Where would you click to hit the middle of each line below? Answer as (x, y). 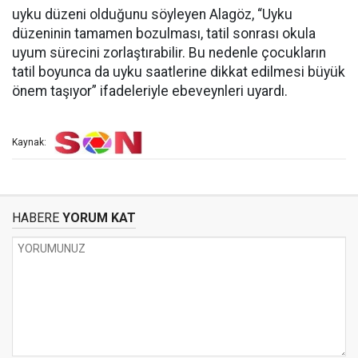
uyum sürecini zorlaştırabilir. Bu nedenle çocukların (169, 53)
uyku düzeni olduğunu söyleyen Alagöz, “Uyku (152, 14)
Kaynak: (29, 143)
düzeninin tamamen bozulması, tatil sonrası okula (164, 34)
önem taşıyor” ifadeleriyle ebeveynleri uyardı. (150, 91)
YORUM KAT (97, 218)
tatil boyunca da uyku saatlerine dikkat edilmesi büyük (179, 72)
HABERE (36, 218)
